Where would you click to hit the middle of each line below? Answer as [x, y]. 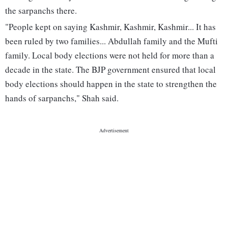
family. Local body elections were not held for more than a [110, 55]
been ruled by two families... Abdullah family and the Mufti [111, 41]
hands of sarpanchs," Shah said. [62, 98]
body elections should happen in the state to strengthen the [111, 84]
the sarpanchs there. [41, 11]
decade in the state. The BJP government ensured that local [110, 70]
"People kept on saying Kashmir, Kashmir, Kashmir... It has [110, 27]
